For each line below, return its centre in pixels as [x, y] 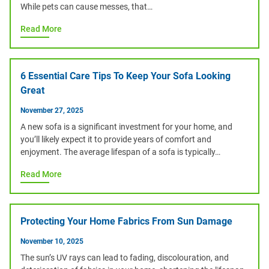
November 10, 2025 [52, 241]
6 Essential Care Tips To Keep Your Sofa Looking [125, 76]
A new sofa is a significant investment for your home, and [126, 127]
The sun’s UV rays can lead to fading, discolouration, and [125, 258]
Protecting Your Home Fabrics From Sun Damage [126, 221]
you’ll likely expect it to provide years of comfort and [116, 139]
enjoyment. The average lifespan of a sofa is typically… [120, 152]
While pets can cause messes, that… [86, 7]
